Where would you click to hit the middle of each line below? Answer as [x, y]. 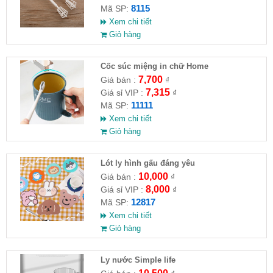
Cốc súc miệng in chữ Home [154, 66]
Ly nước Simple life [138, 260]
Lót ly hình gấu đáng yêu [147, 163]
